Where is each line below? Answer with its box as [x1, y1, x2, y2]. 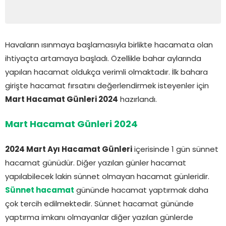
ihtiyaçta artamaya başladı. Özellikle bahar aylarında [5, 55, 201, 63]
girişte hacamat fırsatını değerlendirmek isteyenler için [5, 82, 209, 90]
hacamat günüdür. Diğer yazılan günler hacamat [5, 159, 186, 167]
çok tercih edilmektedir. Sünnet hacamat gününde [5, 200, 194, 208]
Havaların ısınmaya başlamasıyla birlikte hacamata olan [5, 41, 213, 49]
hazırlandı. [118, 96, 157, 104]
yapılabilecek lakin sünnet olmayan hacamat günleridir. [5, 173, 209, 181]
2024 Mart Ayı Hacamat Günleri [5, 146, 132, 154]
